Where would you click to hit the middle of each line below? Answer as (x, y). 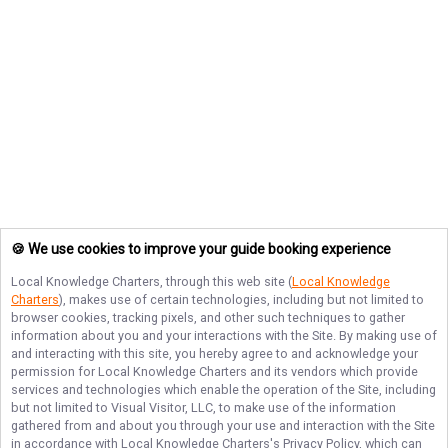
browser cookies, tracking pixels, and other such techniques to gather (208, 317)
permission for (54, 371)
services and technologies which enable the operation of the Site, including (223, 389)
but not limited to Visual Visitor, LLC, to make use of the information (203, 407)
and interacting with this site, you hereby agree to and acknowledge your (214, 353)
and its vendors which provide (332, 371)
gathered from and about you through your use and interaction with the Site (223, 425)
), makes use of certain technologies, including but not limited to (241, 299)
